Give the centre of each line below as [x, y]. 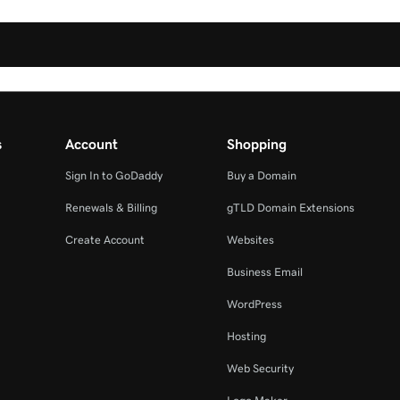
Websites [250, 239]
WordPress [254, 304]
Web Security [260, 368]
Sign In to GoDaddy [114, 175]
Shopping [256, 143]
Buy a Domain [261, 175]
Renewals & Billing [112, 207]
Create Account [105, 239]
